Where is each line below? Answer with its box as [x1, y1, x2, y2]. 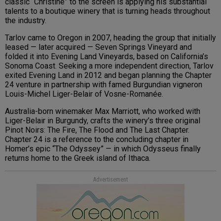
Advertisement [93, 176, 128, 183]
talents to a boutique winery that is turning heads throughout [5, 6, 210, 16]
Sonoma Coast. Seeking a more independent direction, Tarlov [5, 61, 214, 71]
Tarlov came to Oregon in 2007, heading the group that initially [5, 33, 216, 42]
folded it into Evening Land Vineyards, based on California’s [5, 51, 208, 61]
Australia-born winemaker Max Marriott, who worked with [5, 106, 200, 116]
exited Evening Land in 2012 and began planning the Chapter [5, 70, 212, 80]
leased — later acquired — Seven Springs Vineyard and [5, 42, 192, 52]
